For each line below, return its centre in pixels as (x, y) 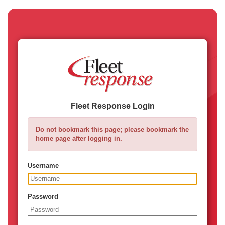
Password (43, 196)
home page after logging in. (79, 138)
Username (43, 165)
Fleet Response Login (113, 106)
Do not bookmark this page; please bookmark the (112, 129)
